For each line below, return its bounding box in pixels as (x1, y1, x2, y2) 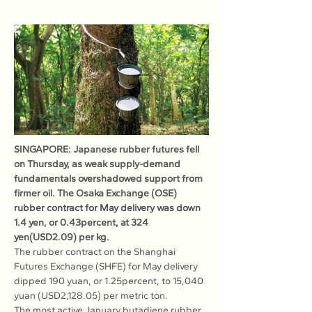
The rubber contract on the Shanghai (14, 246, 178, 258)
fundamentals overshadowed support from (14, 173, 205, 185)
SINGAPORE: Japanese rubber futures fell (14, 143, 201, 155)
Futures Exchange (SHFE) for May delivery (14, 260, 200, 272)
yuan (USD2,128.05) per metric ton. (14, 290, 168, 302)
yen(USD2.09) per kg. (14, 231, 109, 243)
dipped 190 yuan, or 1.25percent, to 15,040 (14, 275, 205, 287)
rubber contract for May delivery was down (14, 202, 203, 214)
